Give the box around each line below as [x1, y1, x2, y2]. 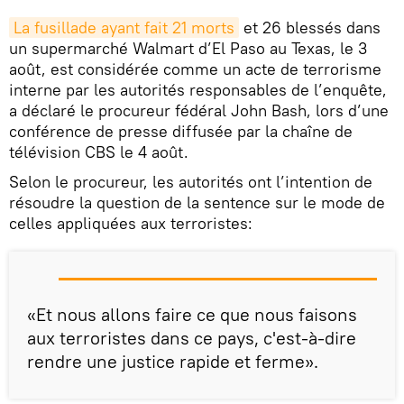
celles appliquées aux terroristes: [9, 212, 252, 234]
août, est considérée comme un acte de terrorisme [9, 58, 381, 79]
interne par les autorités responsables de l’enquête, [9, 78, 387, 100]
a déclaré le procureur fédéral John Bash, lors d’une [9, 99, 389, 121]
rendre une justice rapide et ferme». [27, 349, 318, 372]
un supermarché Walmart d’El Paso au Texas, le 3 [9, 37, 367, 59]
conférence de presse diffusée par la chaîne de [9, 120, 353, 142]
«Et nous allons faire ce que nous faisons [27, 302, 357, 326]
